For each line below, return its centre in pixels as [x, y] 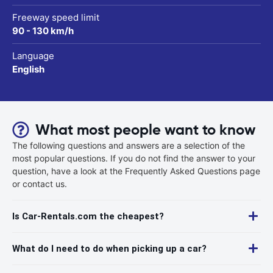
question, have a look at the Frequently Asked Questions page [136, 171]
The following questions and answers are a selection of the [129, 145]
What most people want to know [145, 129]
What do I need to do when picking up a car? [109, 248]
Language [33, 55]
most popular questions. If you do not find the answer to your [134, 158]
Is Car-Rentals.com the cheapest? [88, 216]
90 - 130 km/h [43, 30]
